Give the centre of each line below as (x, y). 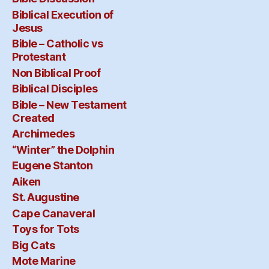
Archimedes (44, 134)
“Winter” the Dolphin (63, 150)
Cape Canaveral (54, 213)
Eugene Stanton (53, 166)
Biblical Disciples (55, 89)
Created (33, 118)
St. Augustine (46, 198)
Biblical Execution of (63, 14)
